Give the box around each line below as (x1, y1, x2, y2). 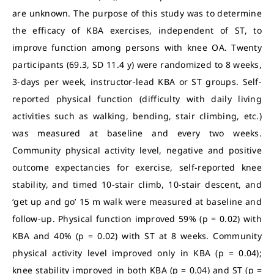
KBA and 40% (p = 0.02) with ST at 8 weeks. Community (12, 230, 262, 242)
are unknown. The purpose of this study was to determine (12, 7, 262, 19)
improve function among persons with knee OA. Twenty (12, 42, 262, 53)
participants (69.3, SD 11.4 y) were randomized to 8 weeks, (12, 59, 262, 70)
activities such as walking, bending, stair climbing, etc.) (12, 110, 262, 122)
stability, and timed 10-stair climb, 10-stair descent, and (12, 179, 262, 190)
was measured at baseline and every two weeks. (12, 127, 262, 139)
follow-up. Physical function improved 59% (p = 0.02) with (12, 213, 262, 224)
